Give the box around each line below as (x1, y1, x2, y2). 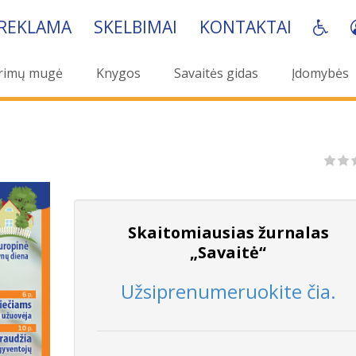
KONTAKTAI (199, 16, 292, 38)
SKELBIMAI (93, 16, 177, 38)
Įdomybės (292, 64, 349, 82)
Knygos (96, 64, 141, 82)
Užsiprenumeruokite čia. (120, 279, 336, 304)
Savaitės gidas (174, 64, 258, 82)
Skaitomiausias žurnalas (127, 222, 329, 243)
